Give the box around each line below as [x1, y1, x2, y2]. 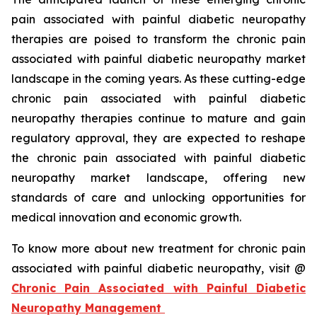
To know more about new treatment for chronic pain [11, 241, 306, 256]
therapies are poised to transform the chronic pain [11, 32, 306, 47]
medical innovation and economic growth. [11, 210, 241, 225]
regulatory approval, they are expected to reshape [11, 131, 306, 146]
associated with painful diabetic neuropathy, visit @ [11, 261, 306, 276]
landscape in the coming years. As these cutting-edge [11, 71, 306, 86]
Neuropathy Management [11, 301, 165, 316]
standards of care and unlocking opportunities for [11, 190, 306, 205]
